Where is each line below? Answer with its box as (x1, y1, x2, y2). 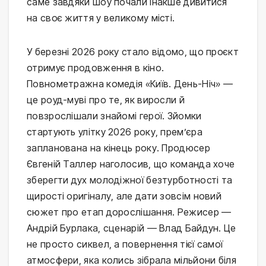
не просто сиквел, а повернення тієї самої (27, 238, 223, 251)
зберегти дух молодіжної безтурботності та (27, 174, 233, 186)
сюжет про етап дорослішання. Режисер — (27, 206, 232, 218)
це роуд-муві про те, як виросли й (27, 94, 185, 106)
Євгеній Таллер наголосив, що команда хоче (27, 158, 235, 170)
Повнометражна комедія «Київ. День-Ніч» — (27, 78, 233, 90)
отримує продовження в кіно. (27, 62, 164, 74)
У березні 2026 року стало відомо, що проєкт (27, 46, 239, 58)
